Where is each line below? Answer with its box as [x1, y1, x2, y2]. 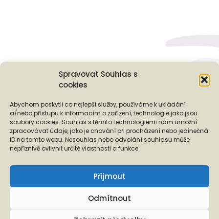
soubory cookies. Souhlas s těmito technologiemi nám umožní [10, 118, 197, 126]
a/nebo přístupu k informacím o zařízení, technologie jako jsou [10, 109, 197, 117]
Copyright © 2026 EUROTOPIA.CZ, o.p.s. [42, 204, 177, 214]
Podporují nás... [7, 97, 81, 111]
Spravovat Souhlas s [59, 69, 138, 79]
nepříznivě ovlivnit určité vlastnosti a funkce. [10, 144, 140, 153]
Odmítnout [88, 193, 131, 203]
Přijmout [93, 171, 126, 181]
